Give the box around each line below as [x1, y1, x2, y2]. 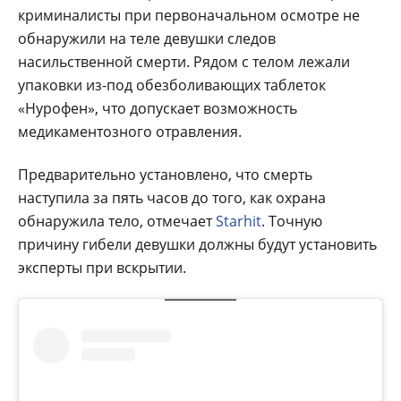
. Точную [261, 210, 322, 231]
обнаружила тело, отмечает [18, 210, 216, 231]
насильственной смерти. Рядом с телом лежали [18, 51, 350, 72]
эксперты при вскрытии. [18, 257, 186, 277]
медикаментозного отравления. [18, 121, 242, 141]
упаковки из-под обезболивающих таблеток [18, 74, 326, 95]
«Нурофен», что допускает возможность [18, 98, 297, 118]
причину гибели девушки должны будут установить [18, 234, 377, 254]
